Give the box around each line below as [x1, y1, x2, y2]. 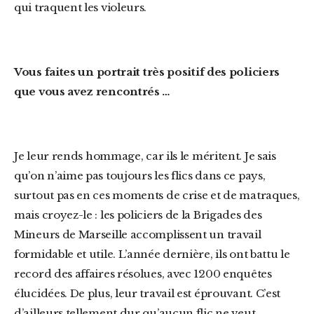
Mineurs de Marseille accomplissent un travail [14, 228, 261, 241]
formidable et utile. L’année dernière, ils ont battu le [14, 247, 290, 261]
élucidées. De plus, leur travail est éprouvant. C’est [14, 287, 281, 300]
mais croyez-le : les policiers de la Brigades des [14, 208, 262, 221]
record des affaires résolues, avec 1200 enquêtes [14, 267, 272, 280]
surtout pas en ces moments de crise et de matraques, [14, 189, 300, 202]
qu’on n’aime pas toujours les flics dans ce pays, [14, 169, 266, 182]
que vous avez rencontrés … [14, 85, 170, 98]
